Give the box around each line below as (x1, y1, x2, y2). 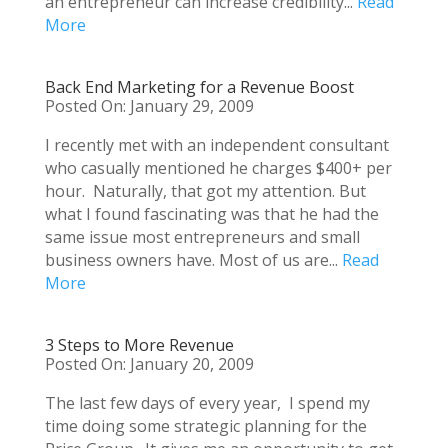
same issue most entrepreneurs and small (44, 226, 360, 248)
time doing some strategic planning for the (44, 415, 367, 437)
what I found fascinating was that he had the (44, 203, 379, 225)
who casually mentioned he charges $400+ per (44, 157, 392, 179)
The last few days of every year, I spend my (44, 392, 370, 414)
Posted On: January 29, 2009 (44, 95, 254, 117)
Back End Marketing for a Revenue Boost (44, 76, 354, 98)
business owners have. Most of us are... (44, 249, 342, 271)
